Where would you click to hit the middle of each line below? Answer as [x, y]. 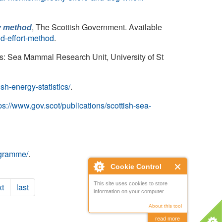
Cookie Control [136, 166]
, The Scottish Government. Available [97, 27]
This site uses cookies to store [131, 183]
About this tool [165, 206]
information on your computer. [129, 191]
